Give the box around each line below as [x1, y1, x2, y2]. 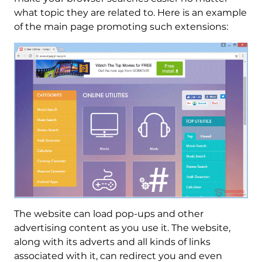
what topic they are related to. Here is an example [13, 7, 247, 19]
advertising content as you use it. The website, [13, 222, 230, 233]
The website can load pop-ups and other [13, 208, 204, 219]
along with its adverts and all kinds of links [13, 236, 211, 247]
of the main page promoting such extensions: [13, 21, 228, 33]
